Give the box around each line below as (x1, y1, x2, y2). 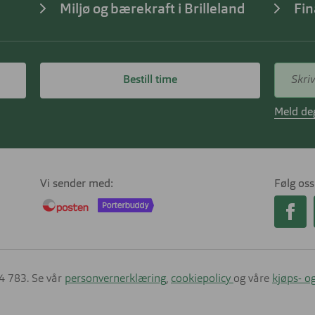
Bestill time (123, 75, 177, 86)
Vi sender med (40, 179, 110, 191)
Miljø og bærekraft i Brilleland (60, 3, 245, 18)
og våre (233, 274, 272, 285)
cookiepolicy (171, 274, 233, 285)
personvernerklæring (65, 274, 166, 285)
